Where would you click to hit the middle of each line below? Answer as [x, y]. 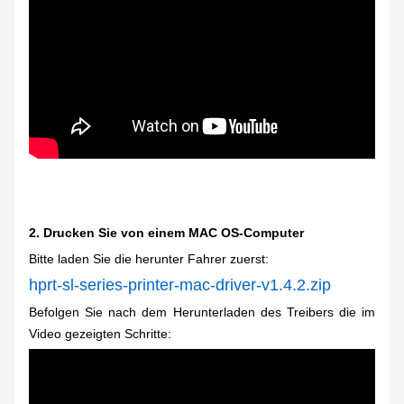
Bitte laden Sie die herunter [108, 259]
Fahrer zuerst [226, 259]
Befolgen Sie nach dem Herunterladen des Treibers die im [202, 312]
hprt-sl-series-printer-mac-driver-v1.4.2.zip [180, 285]
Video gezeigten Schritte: [102, 334]
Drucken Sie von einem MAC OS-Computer [174, 233]
